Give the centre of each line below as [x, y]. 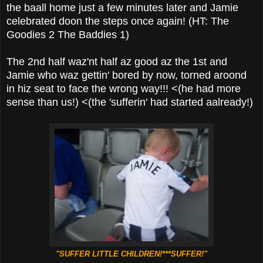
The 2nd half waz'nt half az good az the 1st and [117, 61]
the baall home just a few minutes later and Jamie [122, 7]
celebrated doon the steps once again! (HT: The [118, 21]
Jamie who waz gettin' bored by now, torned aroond [127, 75]
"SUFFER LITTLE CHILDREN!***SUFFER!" [131, 254]
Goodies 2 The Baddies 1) [68, 34]
